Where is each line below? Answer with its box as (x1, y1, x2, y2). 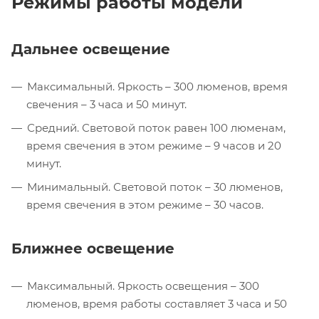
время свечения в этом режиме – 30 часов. (26, 197, 263, 211)
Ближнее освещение (11, 239, 174, 257)
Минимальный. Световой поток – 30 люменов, (27, 179, 283, 194)
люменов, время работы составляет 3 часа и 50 (26, 296, 287, 310)
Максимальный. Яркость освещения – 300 (27, 278, 259, 293)
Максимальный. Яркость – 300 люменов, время (27, 79, 288, 93)
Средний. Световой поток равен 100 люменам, (27, 120, 286, 135)
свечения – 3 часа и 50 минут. (26, 97, 187, 111)
